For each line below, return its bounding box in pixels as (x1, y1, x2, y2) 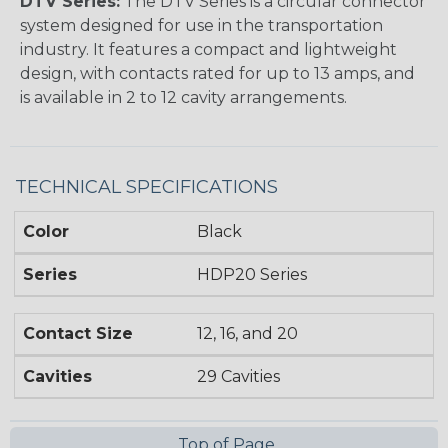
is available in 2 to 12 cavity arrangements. (20, 88, 347, 108)
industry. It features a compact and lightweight (20, 40, 397, 60)
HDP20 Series (197, 265, 308, 285)
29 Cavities (197, 367, 281, 387)
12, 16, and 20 (197, 324, 299, 344)
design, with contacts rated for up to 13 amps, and (20, 64, 415, 84)
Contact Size (23, 324, 133, 344)
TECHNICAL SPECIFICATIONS (15, 176, 278, 199)
